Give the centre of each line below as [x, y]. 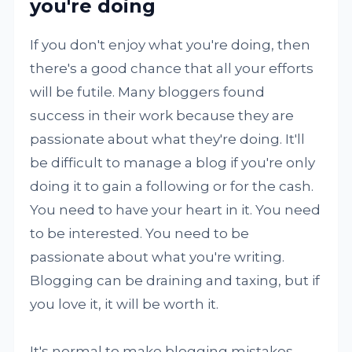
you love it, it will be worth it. [125, 304]
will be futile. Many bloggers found [148, 92]
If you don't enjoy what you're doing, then [170, 45]
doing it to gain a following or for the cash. [172, 187]
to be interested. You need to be [140, 234]
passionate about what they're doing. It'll [168, 139]
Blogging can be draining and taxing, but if [175, 281]
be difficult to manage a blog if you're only [173, 163]
